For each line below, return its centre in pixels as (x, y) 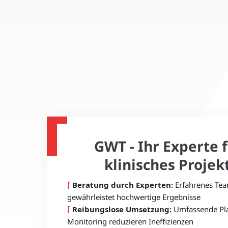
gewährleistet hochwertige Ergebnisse (134, 197)
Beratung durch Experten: (123, 184)
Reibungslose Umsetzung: (122, 209)
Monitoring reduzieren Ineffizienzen (130, 221)
